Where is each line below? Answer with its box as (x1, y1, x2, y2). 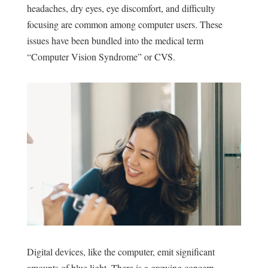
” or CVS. (137, 50, 175, 63)
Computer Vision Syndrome (31, 50, 138, 63)
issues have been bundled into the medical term (26, 34, 203, 47)
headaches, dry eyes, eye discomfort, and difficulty (26, 2, 215, 15)
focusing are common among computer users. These (26, 18, 223, 31)
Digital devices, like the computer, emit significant (26, 245, 215, 258)
